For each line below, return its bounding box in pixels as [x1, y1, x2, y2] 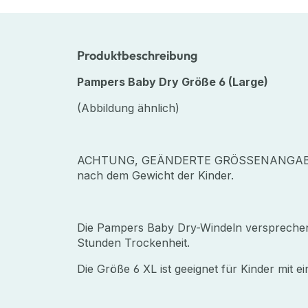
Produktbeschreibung [77, 47, 197, 63]
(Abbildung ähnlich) [77, 100, 179, 115]
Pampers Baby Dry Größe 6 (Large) [77, 74, 268, 89]
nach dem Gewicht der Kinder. [77, 168, 234, 182]
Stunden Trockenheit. [77, 235, 190, 250]
